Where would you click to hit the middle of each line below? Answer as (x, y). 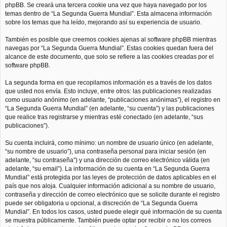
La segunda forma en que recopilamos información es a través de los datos (108, 82)
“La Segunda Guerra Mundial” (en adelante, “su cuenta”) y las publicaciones (110, 108)
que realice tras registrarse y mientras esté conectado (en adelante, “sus (104, 117)
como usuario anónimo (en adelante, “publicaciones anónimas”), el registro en (113, 100)
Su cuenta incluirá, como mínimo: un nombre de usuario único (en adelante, (109, 143)
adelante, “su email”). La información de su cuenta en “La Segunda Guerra (107, 168)
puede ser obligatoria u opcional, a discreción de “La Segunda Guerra (101, 203)
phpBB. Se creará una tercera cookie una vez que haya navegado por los (106, 5)
